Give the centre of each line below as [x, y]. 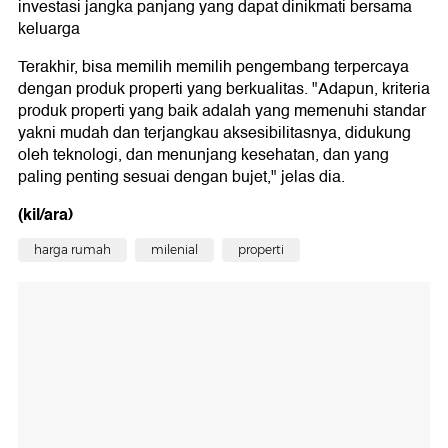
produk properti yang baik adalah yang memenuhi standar [222, 111]
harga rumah [72, 250]
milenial [174, 250]
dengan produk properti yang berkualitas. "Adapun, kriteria [224, 89]
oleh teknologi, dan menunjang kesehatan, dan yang [203, 155]
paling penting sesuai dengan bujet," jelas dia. [181, 177]
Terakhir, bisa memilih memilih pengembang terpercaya [213, 67]
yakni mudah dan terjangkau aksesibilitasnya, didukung [214, 133]
